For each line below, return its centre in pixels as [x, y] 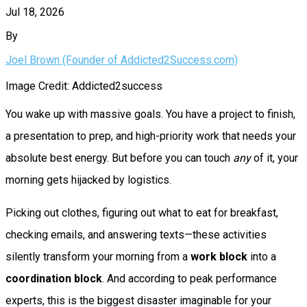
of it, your [274, 158]
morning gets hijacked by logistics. [88, 180]
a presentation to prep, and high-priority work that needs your [151, 136]
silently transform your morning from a [98, 256]
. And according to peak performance [189, 278]
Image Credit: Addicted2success [84, 86]
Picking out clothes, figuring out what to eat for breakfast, [142, 212]
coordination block [54, 278]
